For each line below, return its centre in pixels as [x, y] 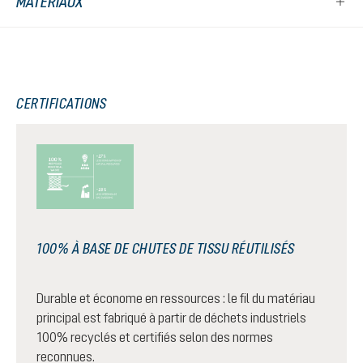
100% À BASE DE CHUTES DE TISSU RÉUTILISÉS [166, 248]
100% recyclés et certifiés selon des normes [155, 337]
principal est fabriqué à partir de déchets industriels [171, 318]
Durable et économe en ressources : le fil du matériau [176, 298]
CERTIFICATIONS [61, 103]
